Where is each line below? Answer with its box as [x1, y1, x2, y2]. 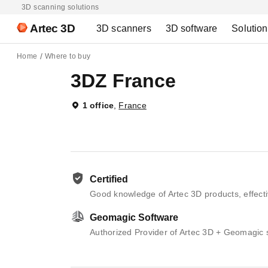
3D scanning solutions [22, 3, 99, 11]
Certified [90, 174, 128, 184]
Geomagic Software [90, 212, 178, 223]
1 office [83, 100, 114, 110]
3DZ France [71, 70, 176, 92]
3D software [165, 23, 218, 33]
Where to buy [44, 52, 91, 60]
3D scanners [96, 23, 151, 33]
